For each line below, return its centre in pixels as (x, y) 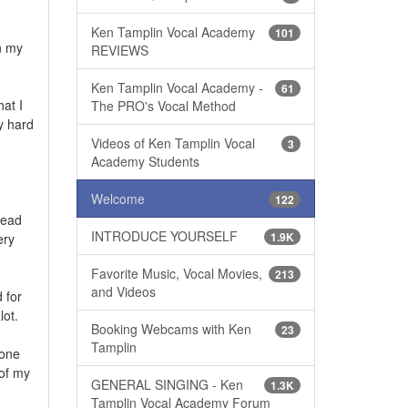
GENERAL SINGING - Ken (167, 384)
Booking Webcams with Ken (171, 328)
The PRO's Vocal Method (163, 105)
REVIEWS (119, 50)
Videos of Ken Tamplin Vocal (173, 143)
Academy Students (145, 161)
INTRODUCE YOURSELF (164, 235)
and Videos (123, 291)
